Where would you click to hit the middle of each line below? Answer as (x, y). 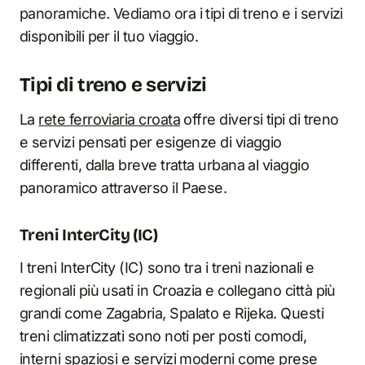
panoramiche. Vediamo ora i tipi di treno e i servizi (181, 13)
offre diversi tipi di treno (259, 119)
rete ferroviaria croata (109, 119)
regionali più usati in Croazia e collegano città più (178, 290)
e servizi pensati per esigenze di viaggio (151, 142)
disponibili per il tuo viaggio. (109, 36)
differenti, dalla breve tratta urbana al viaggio (165, 165)
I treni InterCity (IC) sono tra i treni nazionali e (167, 268)
